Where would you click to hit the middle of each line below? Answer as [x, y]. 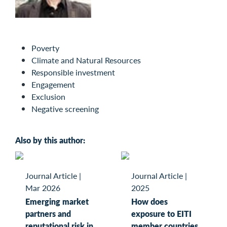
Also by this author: [50, 140]
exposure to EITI [161, 214]
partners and [48, 214]
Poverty [45, 48]
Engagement [53, 85]
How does [149, 202]
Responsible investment [73, 72]
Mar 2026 [43, 188]
